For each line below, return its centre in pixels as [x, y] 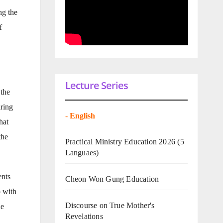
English [83, 115]
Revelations [84, 216]
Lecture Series [96, 85]
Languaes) [82, 152]
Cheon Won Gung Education [112, 179]
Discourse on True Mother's [110, 205]
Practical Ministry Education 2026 [120, 141]
